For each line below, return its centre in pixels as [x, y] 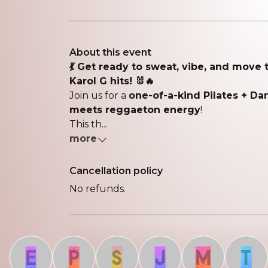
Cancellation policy [116, 171]
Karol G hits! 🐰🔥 [112, 81]
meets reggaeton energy [135, 110]
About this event [110, 52]
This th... [88, 124]
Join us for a [99, 95]
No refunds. [98, 189]
